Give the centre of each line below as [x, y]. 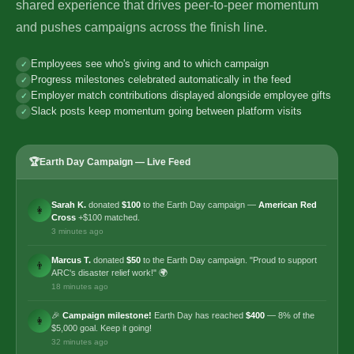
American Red [288, 205]
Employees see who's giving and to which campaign [150, 64]
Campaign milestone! [107, 316]
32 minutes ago [80, 342]
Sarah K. [69, 205]
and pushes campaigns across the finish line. [141, 28]
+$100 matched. [108, 218]
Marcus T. [71, 260]
